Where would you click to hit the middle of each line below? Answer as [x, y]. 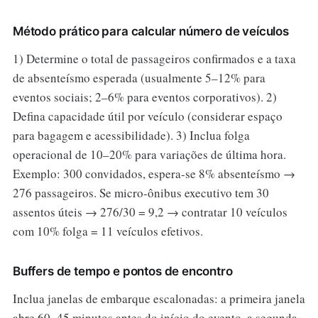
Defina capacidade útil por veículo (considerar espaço [147, 116]
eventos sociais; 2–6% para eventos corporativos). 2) [144, 97]
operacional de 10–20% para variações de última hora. [149, 155]
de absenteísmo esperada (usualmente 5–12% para [139, 78]
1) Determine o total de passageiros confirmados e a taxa [154, 59]
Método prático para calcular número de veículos [150, 32]
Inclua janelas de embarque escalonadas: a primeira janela [159, 299]
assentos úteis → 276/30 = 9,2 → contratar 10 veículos [150, 212]
